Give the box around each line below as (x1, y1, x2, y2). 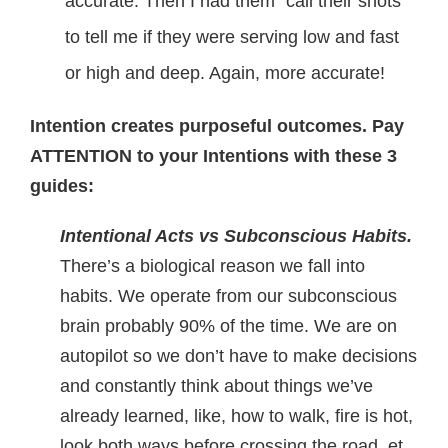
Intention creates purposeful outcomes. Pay (30, 116, 404, 136)
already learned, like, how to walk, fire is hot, (60, 406, 413, 426)
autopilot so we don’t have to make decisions (60, 346, 417, 366)
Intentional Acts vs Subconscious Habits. (60, 226, 412, 246)
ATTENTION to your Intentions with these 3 (30, 146, 397, 166)
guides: (30, 176, 94, 196)
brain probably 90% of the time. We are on (60, 316, 397, 336)
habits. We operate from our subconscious (60, 286, 397, 306)
